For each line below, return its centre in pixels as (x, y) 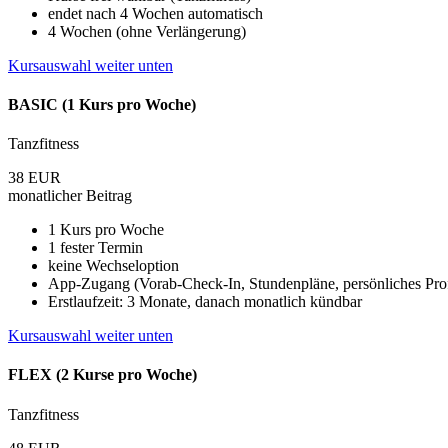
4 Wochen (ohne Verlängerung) (147, 31)
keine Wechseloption (113, 266)
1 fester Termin (95, 248)
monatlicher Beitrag (70, 196)
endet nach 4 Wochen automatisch (155, 13)
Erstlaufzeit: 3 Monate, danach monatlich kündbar (205, 302)
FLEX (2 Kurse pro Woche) (102, 375)
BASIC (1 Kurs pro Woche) (102, 104)
